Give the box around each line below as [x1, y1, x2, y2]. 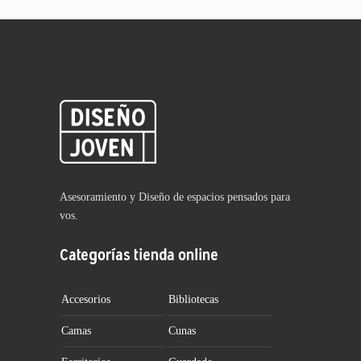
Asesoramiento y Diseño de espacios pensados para [60, 190, 290, 203]
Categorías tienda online [60, 244, 218, 264]
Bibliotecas [168, 293, 218, 306]
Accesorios [61, 293, 110, 306]
